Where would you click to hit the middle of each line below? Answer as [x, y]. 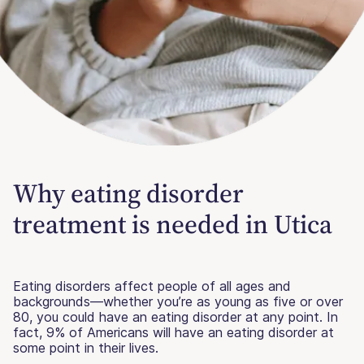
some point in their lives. [86, 347]
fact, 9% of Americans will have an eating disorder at [173, 332]
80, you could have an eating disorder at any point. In [175, 316]
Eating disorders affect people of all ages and [152, 286]
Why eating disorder [128, 193]
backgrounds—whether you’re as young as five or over [178, 301]
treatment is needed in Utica [173, 224]
